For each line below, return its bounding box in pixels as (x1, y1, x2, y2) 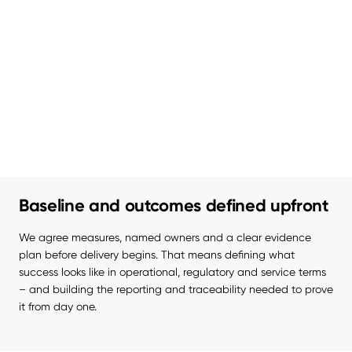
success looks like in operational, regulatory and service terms (19, 266, 326, 279)
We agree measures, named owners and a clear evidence (19, 231, 311, 244)
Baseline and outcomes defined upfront (19, 195, 328, 217)
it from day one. (19, 300, 97, 313)
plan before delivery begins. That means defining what (19, 248, 295, 262)
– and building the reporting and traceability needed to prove (19, 283, 333, 296)
